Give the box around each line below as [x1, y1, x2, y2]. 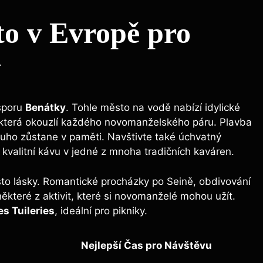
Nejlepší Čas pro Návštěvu [80, 240, 212, 252]
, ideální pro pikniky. [55, 204, 147, 217]
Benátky [25, 102, 66, 114]
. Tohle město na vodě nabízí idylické [66, 102, 240, 114]
